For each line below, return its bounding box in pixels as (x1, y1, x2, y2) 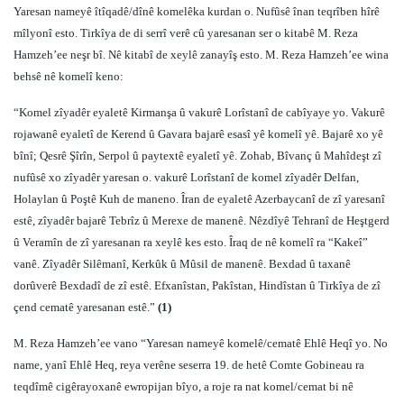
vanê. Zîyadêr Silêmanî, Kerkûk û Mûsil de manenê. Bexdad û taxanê (14, 257, 351, 271)
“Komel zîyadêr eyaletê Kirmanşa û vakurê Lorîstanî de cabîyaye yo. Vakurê (14, 106, 385, 119)
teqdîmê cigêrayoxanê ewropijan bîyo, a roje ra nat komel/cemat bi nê (14, 380, 353, 393)
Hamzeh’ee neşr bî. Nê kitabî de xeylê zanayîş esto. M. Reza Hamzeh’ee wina (14, 48, 389, 61)
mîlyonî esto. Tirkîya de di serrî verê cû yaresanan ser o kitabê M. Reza (14, 26, 358, 40)
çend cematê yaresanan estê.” (14, 300, 158, 314)
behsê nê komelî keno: (14, 69, 124, 83)
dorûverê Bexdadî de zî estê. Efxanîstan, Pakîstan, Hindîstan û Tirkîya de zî (14, 279, 381, 292)
